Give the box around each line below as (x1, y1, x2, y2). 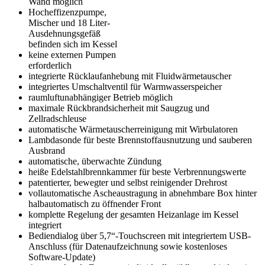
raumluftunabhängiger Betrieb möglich (28, 92, 173, 102)
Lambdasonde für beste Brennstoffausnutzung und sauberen (28, 134, 252, 145)
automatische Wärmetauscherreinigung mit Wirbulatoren (28, 124, 238, 134)
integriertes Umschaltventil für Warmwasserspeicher (28, 81, 222, 92)
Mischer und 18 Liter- (28, 17, 110, 28)
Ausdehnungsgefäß (28, 28, 101, 38)
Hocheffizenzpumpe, (28, 7, 106, 17)
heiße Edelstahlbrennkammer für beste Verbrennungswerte (28, 166, 246, 177)
